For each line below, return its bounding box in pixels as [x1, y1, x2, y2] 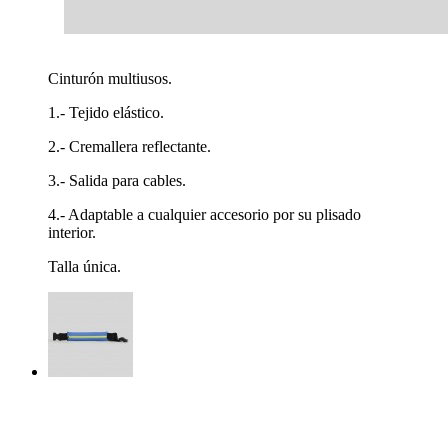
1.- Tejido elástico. [48, 103, 164, 121]
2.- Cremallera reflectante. [48, 137, 211, 155]
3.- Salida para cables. [48, 171, 186, 189]
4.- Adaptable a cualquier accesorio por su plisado [48, 205, 361, 223]
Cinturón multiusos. [48, 69, 176, 87]
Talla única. [48, 257, 121, 275]
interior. [48, 223, 96, 241]
